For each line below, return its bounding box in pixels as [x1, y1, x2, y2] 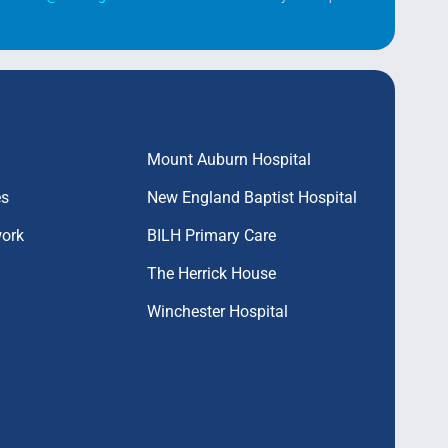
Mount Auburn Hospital [147, 149, 312, 169]
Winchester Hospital [147, 301, 289, 321]
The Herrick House [147, 263, 277, 283]
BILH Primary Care [147, 225, 277, 245]
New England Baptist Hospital [147, 187, 358, 207]
